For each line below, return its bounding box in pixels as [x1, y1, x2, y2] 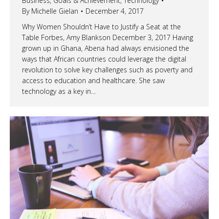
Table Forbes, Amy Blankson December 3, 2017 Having [22, 33, 193, 43]
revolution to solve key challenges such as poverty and [22, 65, 193, 75]
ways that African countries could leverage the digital [22, 54, 186, 64]
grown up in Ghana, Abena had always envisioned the [22, 44, 189, 53]
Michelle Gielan [31, 6, 78, 16]
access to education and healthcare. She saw [22, 76, 165, 86]
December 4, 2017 [86, 6, 144, 16]
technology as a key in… [22, 87, 96, 96]
